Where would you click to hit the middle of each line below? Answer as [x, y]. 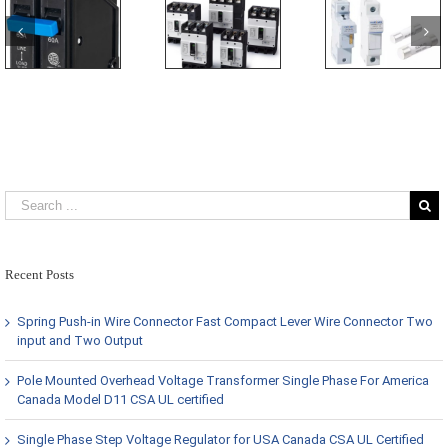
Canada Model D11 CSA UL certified [120, 399]
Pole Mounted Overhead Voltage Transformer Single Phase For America [223, 380]
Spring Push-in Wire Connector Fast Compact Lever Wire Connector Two [225, 321]
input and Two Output [80, 340]
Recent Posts [39, 274]
